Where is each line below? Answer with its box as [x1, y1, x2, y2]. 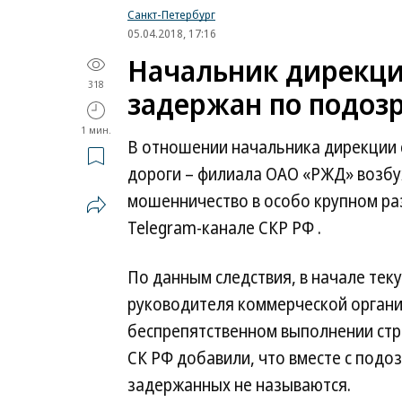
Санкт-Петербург [127, 6, 215, 22]
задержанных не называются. [127, 373, 351, 397]
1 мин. [81, 123, 111, 136]
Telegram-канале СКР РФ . [127, 216, 321, 240]
